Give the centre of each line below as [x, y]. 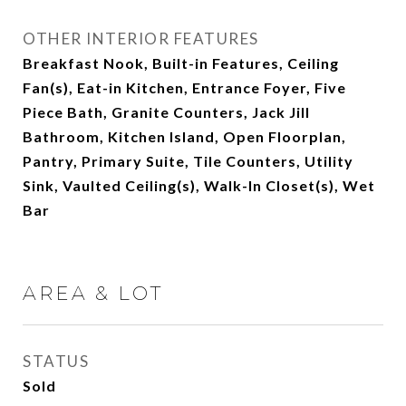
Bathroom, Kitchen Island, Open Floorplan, [184, 136]
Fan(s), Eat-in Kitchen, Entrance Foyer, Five [184, 87]
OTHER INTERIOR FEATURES [141, 39]
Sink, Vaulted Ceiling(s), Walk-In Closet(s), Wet [199, 185]
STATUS [56, 361]
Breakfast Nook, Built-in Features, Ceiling [181, 63]
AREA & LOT [93, 293]
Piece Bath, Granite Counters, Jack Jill [166, 112]
